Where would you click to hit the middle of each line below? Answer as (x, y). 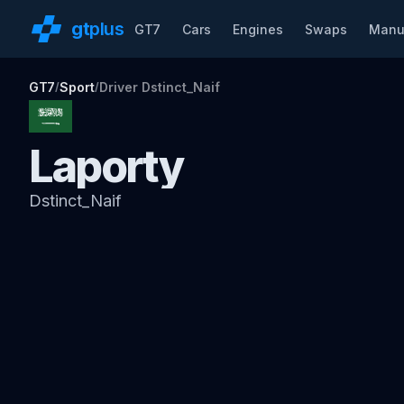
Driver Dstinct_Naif (160, 87)
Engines (258, 29)
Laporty (106, 166)
